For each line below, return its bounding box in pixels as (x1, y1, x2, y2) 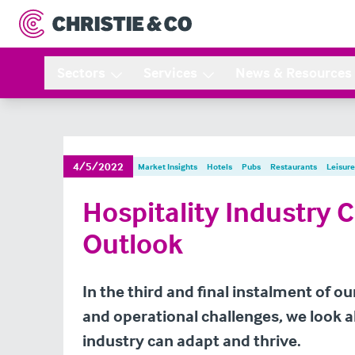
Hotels (207, 161, 232, 172)
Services (143, 63, 197, 82)
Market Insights (138, 161, 197, 172)
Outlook (82, 227, 183, 261)
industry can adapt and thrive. (82, 330, 301, 350)
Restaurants (270, 161, 317, 172)
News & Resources (235, 63, 352, 82)
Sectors (57, 63, 105, 82)
